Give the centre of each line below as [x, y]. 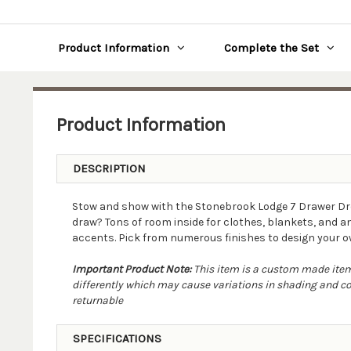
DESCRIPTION [109, 168]
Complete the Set [271, 48]
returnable [97, 300]
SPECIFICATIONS [117, 338]
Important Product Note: [131, 269]
